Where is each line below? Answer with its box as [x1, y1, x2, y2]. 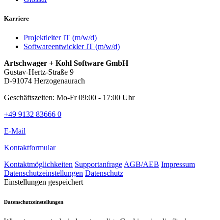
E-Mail [4, 127, 26, 136]
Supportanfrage [75, 160, 122, 169]
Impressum [161, 160, 195, 169]
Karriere [4, 15, 29, 23]
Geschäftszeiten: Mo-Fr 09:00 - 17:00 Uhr [4, 93, 135, 102]
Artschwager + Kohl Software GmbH [4, 59, 128, 68]
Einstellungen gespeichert [4, 178, 83, 187]
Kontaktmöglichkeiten [4, 160, 73, 169]
